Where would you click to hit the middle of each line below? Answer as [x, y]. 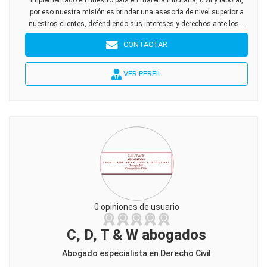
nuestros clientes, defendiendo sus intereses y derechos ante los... [136, 24]
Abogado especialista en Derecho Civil [136, 253]
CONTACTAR [142, 44]
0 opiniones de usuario [136, 207]
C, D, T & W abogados [136, 235]
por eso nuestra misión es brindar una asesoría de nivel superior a [136, 12]
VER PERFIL [142, 74]
